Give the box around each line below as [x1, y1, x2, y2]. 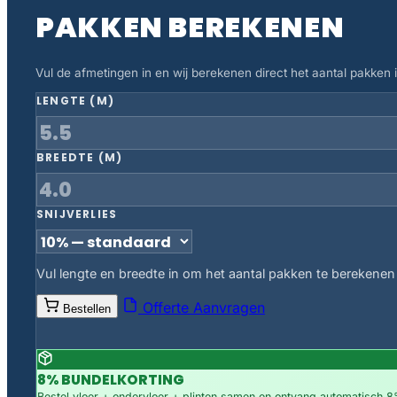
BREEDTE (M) [36, 149, 123, 165]
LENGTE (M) [36, 92, 114, 108]
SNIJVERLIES [36, 206, 118, 222]
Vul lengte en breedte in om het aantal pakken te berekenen [36, 266, 395, 282]
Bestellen [63, 301, 111, 315]
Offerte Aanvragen [138, 298, 265, 316]
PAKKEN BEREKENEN [35, 6, 345, 47]
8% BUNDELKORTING [37, 370, 184, 389]
